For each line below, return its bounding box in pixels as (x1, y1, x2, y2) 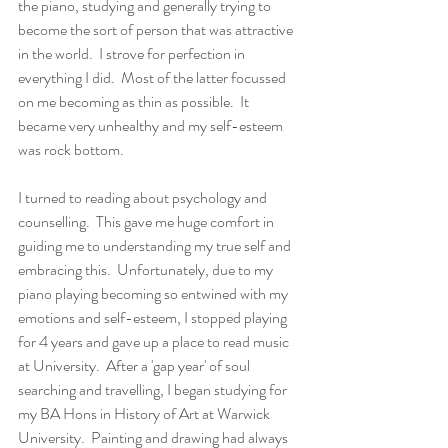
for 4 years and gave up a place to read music (18, 330, 292, 354)
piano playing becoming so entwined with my (18, 282, 291, 306)
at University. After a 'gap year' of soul (18, 354, 253, 378)
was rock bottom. (18, 138, 130, 162)
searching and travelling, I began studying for (18, 378, 290, 402)
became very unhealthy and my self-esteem (18, 114, 286, 138)
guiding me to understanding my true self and (18, 234, 294, 258)
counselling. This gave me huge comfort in (18, 210, 277, 234)
